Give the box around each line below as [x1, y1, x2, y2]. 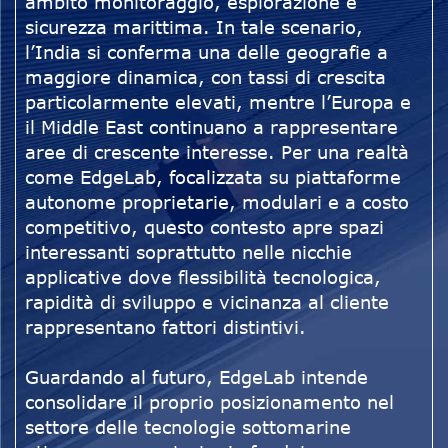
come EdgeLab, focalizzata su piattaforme [25, 166, 401, 189]
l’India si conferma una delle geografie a [25, 41, 388, 64]
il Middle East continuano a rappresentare [25, 116, 398, 139]
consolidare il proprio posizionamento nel [25, 391, 394, 414]
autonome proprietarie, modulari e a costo [25, 191, 409, 214]
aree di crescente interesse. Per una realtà [25, 141, 409, 164]
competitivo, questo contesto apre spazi [25, 216, 384, 239]
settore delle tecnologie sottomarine [25, 416, 351, 439]
